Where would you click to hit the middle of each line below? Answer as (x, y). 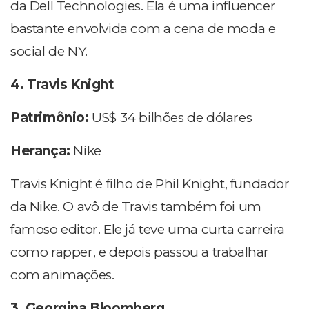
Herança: (42, 151)
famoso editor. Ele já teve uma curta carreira (148, 230)
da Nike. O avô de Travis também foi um (136, 207)
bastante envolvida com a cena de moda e (143, 29)
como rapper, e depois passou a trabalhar (140, 252)
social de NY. (49, 52)
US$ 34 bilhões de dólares (172, 118)
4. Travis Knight (62, 85)
